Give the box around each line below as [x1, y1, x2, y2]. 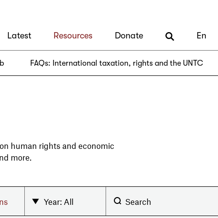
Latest [7, 31, 31, 41]
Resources [54, 31, 92, 41]
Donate [115, 31, 143, 41]
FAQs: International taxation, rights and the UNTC [30, 59, 203, 68]
